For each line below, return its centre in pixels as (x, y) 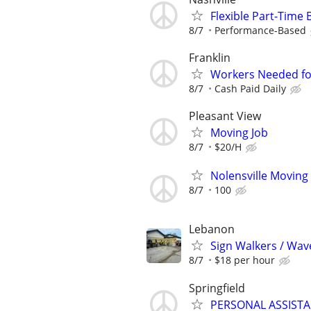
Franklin (210, 57)
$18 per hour (245, 260)
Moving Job (239, 132)
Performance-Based (260, 30)
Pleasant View (225, 116)
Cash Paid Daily (250, 88)
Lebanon (212, 229)
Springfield (217, 288)
